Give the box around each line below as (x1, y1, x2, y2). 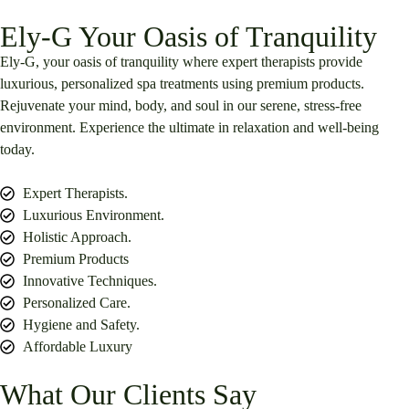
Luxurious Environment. (23, 207, 164, 224)
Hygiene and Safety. (23, 317, 140, 333)
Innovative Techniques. (23, 273, 157, 289)
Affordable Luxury (23, 339, 132, 355)
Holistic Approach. (23, 229, 131, 246)
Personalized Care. (23, 295, 131, 311)
